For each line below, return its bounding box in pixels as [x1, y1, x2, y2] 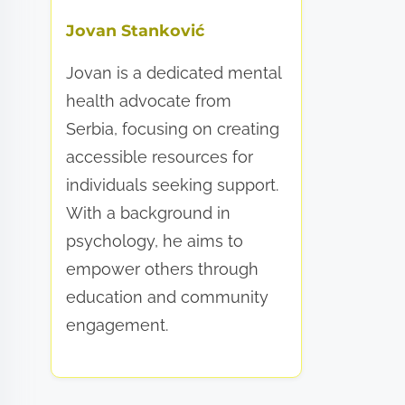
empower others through [66, 259, 259, 279]
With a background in [66, 203, 231, 223]
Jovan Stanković [66, 21, 205, 41]
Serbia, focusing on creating [66, 119, 280, 139]
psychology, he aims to [66, 231, 244, 251]
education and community [66, 287, 269, 307]
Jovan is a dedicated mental [66, 63, 282, 83]
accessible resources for [66, 147, 254, 167]
